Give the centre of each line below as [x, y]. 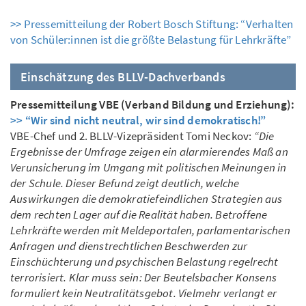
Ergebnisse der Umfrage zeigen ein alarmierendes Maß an [149, 152]
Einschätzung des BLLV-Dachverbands [123, 77]
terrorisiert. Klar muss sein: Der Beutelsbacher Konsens [144, 278]
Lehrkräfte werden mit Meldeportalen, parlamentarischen [150, 231]
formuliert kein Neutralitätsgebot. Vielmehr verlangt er [144, 293]
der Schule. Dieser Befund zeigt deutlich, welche [125, 183]
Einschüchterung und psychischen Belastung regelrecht [144, 262]
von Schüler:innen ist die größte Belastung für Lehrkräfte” [151, 40]
